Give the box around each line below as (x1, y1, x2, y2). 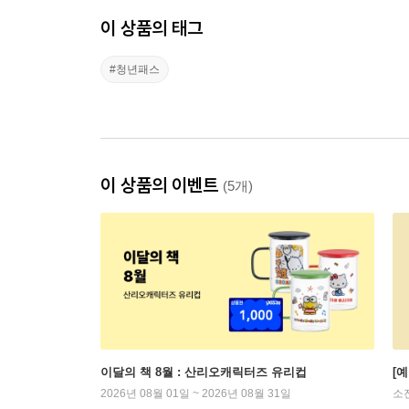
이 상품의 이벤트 (100, 173, 223, 197)
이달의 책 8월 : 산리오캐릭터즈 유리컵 (100, 365, 307, 380)
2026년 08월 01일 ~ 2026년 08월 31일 (100, 387, 291, 401)
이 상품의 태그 (100, 16, 203, 40)
